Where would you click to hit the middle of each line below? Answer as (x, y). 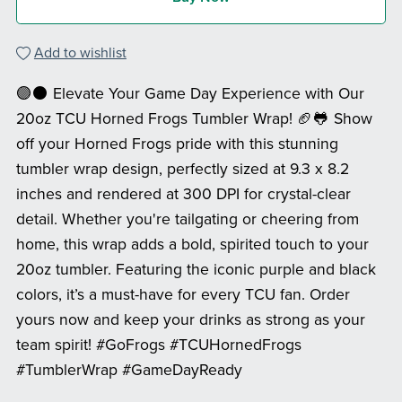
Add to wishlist (80, 52)
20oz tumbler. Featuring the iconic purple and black (196, 269)
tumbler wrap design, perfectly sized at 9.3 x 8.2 (182, 169)
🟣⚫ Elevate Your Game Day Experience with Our (190, 93)
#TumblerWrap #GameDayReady (129, 370)
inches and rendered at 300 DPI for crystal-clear (183, 194)
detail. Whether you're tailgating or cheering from (187, 219)
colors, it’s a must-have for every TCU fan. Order (183, 294)
